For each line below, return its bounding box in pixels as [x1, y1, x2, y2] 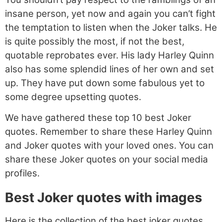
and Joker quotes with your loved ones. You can [5, 140, 214, 152]
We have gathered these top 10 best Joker [5, 112, 191, 124]
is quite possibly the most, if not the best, [5, 35, 184, 47]
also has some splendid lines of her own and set [5, 63, 214, 75]
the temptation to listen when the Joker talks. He [5, 21, 217, 33]
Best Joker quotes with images [5, 189, 202, 206]
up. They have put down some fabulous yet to [5, 77, 205, 89]
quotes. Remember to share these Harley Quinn [5, 126, 212, 138]
